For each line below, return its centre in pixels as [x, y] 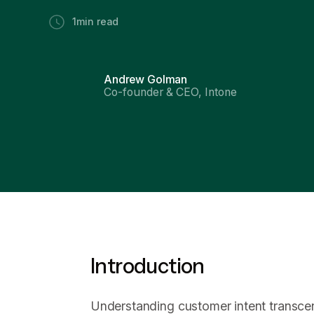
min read [97, 22]
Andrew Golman [146, 80]
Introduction [147, 265]
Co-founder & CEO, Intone [171, 93]
